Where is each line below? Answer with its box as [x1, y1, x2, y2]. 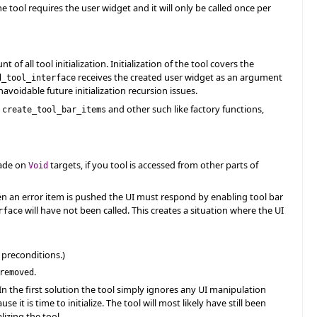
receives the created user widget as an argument [76, 71, 282, 84]
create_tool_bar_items [2, 103, 106, 115]
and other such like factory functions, [106, 102, 264, 115]
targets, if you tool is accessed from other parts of [48, 158, 258, 172]
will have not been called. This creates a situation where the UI [23, 203, 284, 217]
